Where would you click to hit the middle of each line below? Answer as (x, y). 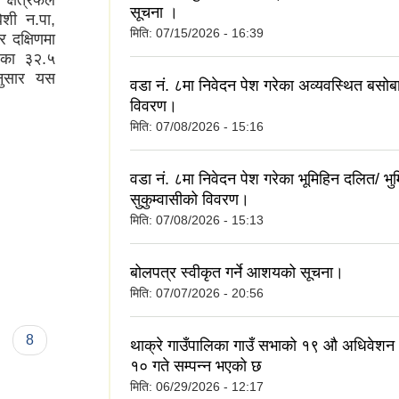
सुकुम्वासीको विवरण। (190, 199)
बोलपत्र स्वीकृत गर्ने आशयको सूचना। (237, 272)
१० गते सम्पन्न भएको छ (196, 366)
